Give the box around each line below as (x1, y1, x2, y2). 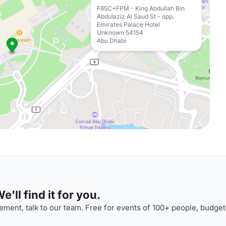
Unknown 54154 (97, 29, 143, 36)
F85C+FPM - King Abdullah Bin (97, 5, 185, 12)
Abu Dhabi (97, 37, 126, 44)
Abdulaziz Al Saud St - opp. (97, 13, 174, 20)
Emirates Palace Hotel (97, 21, 160, 28)
